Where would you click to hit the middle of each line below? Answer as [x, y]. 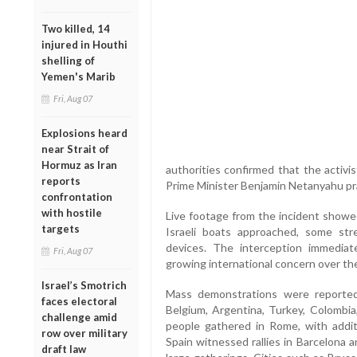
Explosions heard [84, 133]
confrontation [77, 196]
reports [61, 180]
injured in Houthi [84, 44]
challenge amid [79, 317]
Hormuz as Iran [79, 165]
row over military [84, 333]
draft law [64, 349]
